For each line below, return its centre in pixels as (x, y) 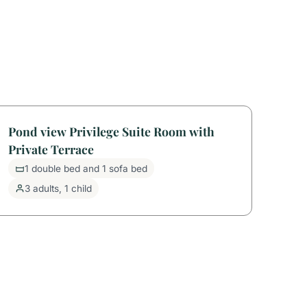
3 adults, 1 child (59, 189)
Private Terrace (51, 149)
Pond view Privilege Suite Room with (111, 131)
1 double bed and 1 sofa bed (86, 168)
